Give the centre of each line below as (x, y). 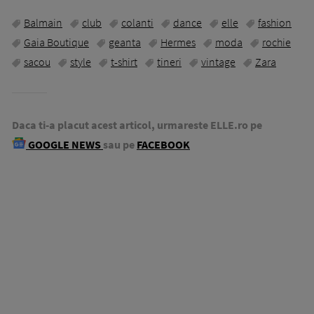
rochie (277, 42)
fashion (275, 23)
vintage (218, 62)
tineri (169, 62)
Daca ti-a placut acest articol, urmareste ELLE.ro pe (137, 125)
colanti (137, 23)
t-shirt (124, 62)
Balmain (43, 23)
